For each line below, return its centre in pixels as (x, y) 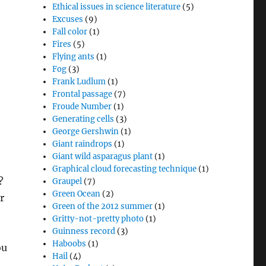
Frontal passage (83, 94)
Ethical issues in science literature (117, 7)
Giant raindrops (83, 144)
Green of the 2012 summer (103, 206)
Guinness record (84, 231)
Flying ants (74, 57)
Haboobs (69, 244)
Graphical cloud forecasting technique (125, 169)
